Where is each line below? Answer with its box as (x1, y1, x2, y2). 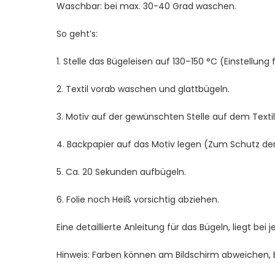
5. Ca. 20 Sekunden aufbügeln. (56, 165, 186, 178)
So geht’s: (56, 27, 98, 40)
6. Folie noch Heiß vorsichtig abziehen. (56, 193, 219, 206)
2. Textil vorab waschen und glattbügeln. (56, 82, 230, 95)
